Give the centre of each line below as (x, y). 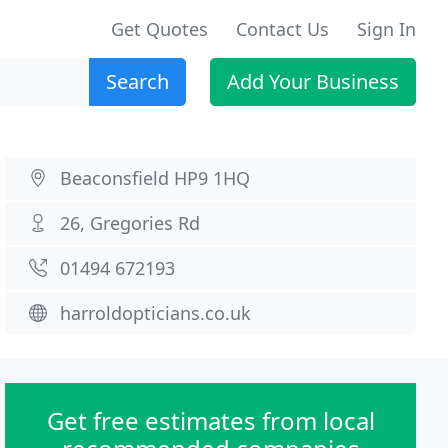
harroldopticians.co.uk (156, 313)
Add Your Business (313, 81)
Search (137, 81)
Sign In (386, 29)
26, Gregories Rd (130, 223)
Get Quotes (159, 29)
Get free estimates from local (210, 420)
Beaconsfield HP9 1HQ (155, 178)
